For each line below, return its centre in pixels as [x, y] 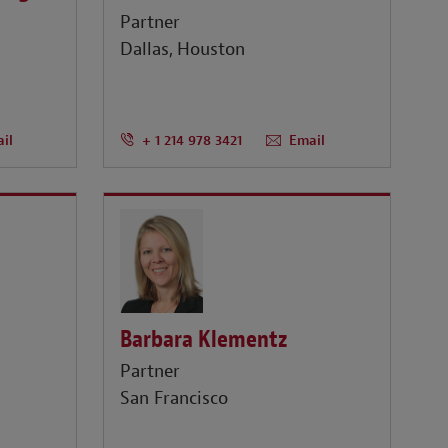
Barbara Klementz [204, 338]
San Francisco [174, 399]
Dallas [145, 50]
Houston [211, 50]
